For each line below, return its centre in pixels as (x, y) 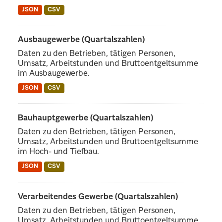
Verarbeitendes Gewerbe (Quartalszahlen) (98, 197)
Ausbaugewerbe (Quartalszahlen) (82, 40)
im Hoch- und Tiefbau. (59, 152)
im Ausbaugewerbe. (54, 74)
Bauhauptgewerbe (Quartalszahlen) (86, 119)
